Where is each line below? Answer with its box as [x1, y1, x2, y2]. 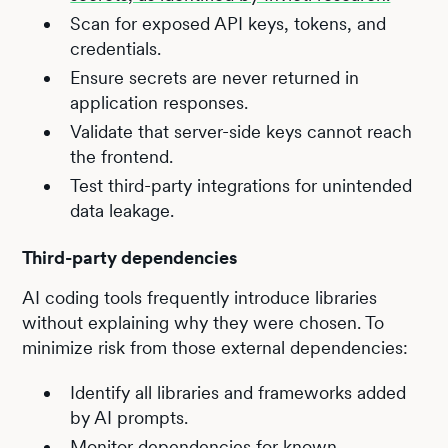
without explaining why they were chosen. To [22, 311, 385, 333]
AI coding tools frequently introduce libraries [22, 286, 378, 308]
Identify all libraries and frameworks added [70, 381, 407, 403]
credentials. [70, 37, 162, 59]
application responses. [70, 91, 249, 113]
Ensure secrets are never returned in [70, 66, 360, 88]
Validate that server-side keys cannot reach [70, 120, 413, 142]
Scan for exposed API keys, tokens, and [70, 12, 387, 34]
